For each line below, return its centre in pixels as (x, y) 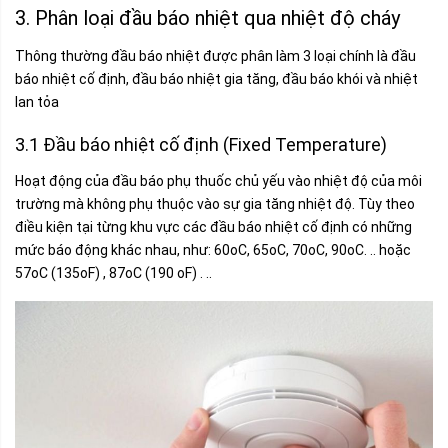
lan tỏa (38, 102)
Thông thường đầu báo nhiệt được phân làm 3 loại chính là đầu (215, 56)
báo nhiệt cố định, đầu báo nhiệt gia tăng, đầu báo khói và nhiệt (216, 79)
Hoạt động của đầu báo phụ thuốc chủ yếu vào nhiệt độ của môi (218, 181)
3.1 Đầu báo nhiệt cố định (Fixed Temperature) (203, 144)
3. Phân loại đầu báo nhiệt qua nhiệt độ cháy (207, 18)
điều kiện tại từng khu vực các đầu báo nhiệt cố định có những (213, 227)
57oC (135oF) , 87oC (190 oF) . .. (115, 273)
